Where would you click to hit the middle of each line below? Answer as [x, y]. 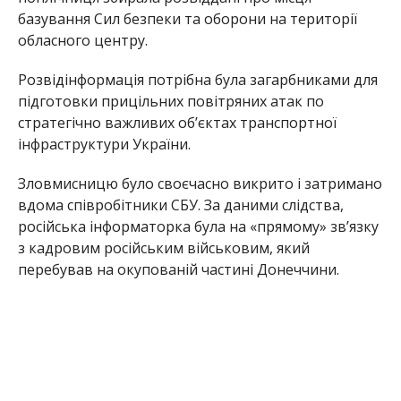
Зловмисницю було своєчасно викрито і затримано [200, 183]
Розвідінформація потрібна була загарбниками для [197, 79]
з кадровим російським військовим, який [163, 247]
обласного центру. [82, 40]
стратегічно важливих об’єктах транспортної [177, 122]
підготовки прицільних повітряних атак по [171, 101]
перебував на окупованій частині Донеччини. [178, 269]
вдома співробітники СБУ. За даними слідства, [180, 205]
